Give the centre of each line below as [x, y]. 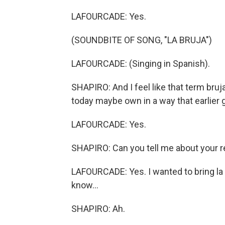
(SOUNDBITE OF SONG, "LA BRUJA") [142, 40]
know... [85, 185]
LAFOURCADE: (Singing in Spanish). [141, 64]
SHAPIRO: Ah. [98, 209]
